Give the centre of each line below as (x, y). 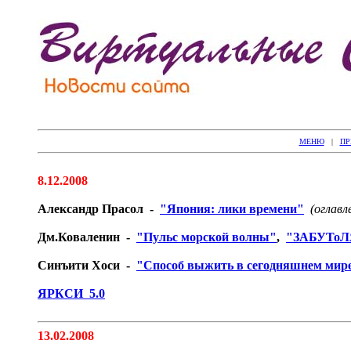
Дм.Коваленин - (87, 237)
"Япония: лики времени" (232, 209)
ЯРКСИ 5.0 (71, 293)
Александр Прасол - (99, 209)
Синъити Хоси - (87, 265)
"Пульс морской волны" (206, 237)
